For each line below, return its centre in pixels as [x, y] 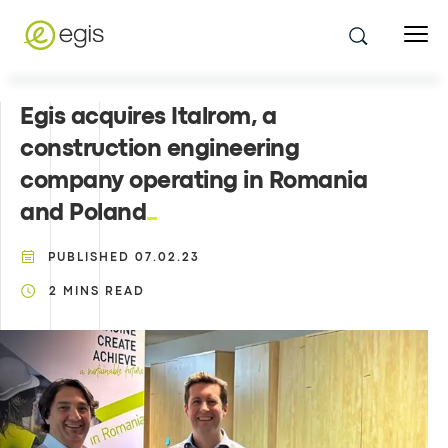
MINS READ [104, 292]
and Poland [83, 213]
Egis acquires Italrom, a [148, 117]
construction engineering [159, 149]
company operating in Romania [193, 181]
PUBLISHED [89, 258]
